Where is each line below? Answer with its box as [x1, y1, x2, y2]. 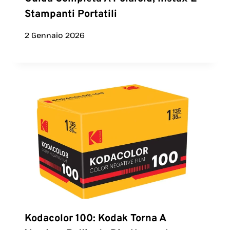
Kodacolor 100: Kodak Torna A [25, 212, 166, 226]
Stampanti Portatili [25, 7, 117, 21]
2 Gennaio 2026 [25, 30, 85, 41]
